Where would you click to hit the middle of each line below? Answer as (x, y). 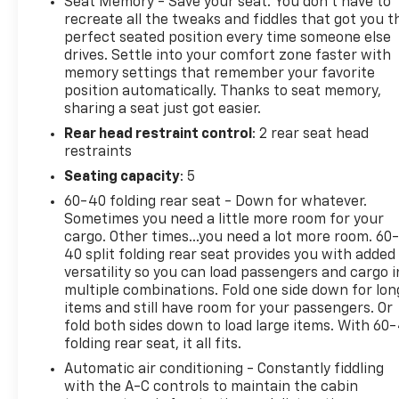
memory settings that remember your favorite (220, 73)
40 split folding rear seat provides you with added (230, 255)
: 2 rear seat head (311, 134)
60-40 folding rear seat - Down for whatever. (216, 202)
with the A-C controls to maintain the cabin (212, 387)
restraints (98, 152)
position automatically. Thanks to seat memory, (223, 91)
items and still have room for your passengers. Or (229, 309)
